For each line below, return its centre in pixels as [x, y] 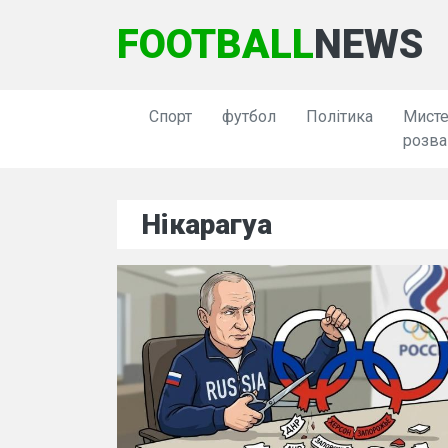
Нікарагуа [206, 224]
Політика [339, 116]
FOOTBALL [215, 44]
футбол [249, 116]
